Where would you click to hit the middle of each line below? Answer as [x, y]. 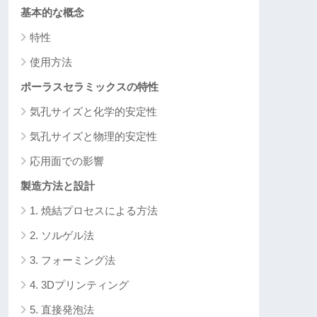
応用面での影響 [67, 161]
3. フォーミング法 [73, 260]
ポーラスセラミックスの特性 [90, 86]
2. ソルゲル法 [62, 235]
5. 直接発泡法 [62, 309]
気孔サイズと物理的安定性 [93, 136]
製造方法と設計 [58, 185]
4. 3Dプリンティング [79, 284]
